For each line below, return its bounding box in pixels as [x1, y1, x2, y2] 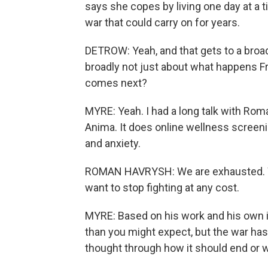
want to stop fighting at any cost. [85, 181, 239, 194]
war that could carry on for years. [85, 16, 240, 29]
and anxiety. [85, 137, 141, 150]
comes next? [85, 77, 147, 89]
